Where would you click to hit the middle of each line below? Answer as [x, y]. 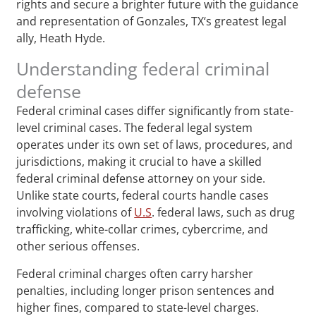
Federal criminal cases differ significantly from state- [155, 110]
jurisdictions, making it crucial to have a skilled [139, 161]
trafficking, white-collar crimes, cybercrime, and [142, 229]
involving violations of [75, 212]
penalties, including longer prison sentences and [146, 290]
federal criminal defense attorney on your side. [141, 178]
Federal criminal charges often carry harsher [135, 273]
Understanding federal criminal [143, 68]
